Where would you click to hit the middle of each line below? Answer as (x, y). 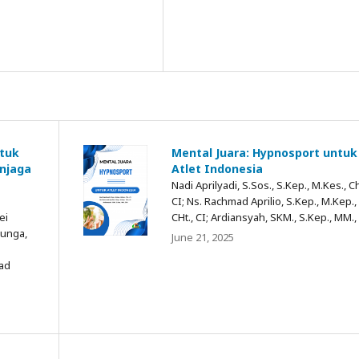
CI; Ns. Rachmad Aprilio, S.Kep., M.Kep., (264, 201)
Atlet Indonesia (217, 168)
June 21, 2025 (203, 237)
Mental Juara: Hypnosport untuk (264, 152)
